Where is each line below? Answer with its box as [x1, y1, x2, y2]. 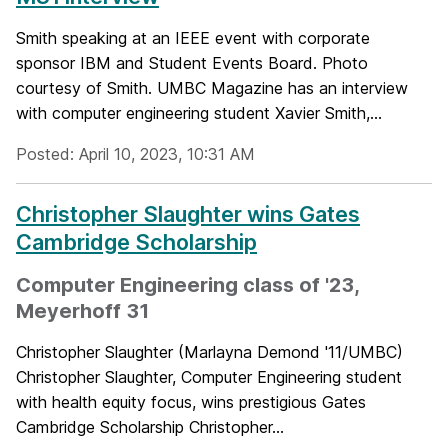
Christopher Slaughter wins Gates [16, 201, 360, 227]
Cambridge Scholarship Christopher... [16, 417, 284, 437]
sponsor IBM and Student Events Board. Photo [16, 53, 368, 73]
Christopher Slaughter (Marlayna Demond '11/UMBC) [16, 342, 403, 362]
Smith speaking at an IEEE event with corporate [16, 28, 370, 48]
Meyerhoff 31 [16, 299, 149, 323]
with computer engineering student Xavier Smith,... [16, 103, 382, 123]
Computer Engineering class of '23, [16, 273, 359, 297]
